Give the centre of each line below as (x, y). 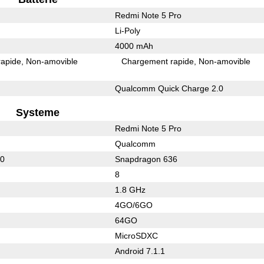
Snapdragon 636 (146, 159)
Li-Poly (127, 30)
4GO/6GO (133, 205)
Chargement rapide (158, 61)
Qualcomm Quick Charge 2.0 (169, 88)
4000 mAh (134, 46)
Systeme (38, 112)
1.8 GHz (130, 189)
